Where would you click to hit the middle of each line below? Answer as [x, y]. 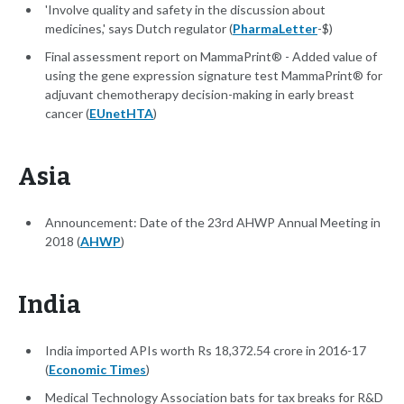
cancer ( [67, 114]
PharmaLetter [275, 29]
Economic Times [97, 370]
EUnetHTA [121, 114]
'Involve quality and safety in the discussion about [185, 10]
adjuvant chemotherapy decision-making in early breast [200, 95]
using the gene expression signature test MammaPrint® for [214, 76]
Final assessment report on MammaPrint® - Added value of [211, 57]
